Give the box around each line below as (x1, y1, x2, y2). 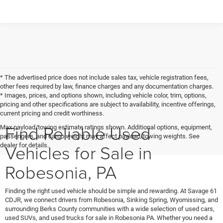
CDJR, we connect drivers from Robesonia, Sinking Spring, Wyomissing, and (5, 196, 218, 204)
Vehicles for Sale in (5, 140, 152, 165)
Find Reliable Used (5, 120, 151, 146)
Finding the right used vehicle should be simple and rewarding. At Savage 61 (5, 187, 217, 195)
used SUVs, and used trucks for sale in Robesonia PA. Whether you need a (5, 214, 213, 222)
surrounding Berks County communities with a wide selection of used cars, (5, 205, 215, 213)
